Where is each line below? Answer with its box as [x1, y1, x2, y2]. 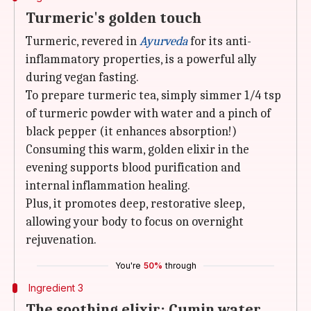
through [165, 260, 196, 271]
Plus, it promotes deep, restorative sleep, [26, 196, 244, 211]
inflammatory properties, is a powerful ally [26, 52, 257, 67]
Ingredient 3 [28, 282, 83, 294]
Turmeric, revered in [26, 34, 140, 49]
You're [115, 260, 141, 271]
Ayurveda [140, 34, 187, 49]
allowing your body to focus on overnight [26, 215, 244, 229]
